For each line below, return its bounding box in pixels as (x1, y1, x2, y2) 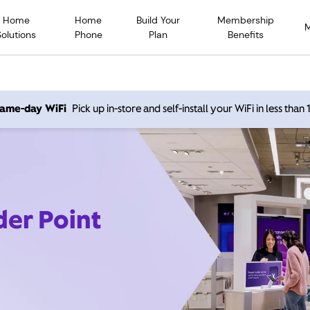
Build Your (136, 13, 181, 26)
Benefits (228, 28, 264, 41)
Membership (217, 13, 275, 26)
